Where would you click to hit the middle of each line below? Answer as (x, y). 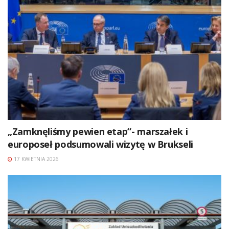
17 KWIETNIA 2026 (36, 159)
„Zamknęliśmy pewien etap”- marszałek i (98, 132)
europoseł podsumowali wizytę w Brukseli (100, 144)
